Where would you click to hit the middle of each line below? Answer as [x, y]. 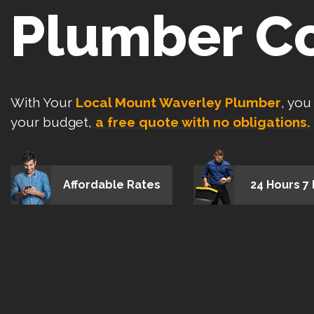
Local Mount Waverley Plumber [178, 103]
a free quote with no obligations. [201, 122]
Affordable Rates [112, 185]
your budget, [51, 122]
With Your [43, 103]
